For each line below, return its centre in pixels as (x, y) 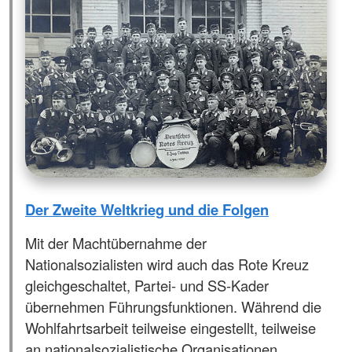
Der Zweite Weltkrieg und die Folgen (147, 209)
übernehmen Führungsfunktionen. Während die (173, 306)
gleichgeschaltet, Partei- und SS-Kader (147, 285)
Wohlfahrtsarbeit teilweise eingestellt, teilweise (170, 327)
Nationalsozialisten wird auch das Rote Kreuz (167, 264)
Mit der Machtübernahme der (116, 242)
